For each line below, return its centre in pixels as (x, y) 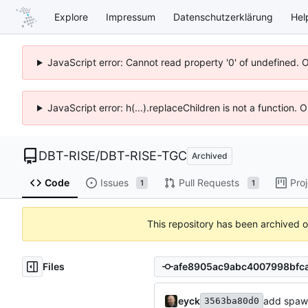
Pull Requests (209, 183)
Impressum (131, 16)
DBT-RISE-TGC (143, 156)
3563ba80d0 (232, 300)
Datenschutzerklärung (223, 16)
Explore (71, 16)
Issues (114, 183)
